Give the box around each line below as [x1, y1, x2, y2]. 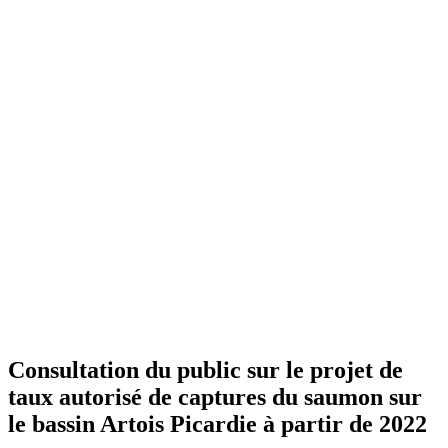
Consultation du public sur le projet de [8, 356, 403, 383]
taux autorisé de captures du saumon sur [8, 383, 422, 410]
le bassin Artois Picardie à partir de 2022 [8, 410, 427, 437]
